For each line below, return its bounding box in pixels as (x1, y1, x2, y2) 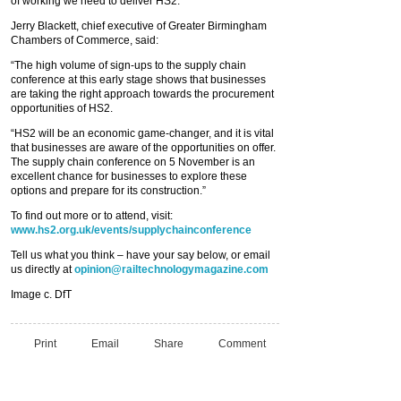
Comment (218, 337, 266, 350)
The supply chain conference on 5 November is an (11, 156, 255, 168)
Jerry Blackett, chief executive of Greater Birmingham (11, 20, 267, 32)
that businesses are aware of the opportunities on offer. (11, 141, 276, 154)
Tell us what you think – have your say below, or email (11, 249, 270, 261)
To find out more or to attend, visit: (11, 209, 173, 222)
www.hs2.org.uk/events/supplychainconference (11, 224, 252, 236)
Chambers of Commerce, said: (11, 34, 158, 47)
